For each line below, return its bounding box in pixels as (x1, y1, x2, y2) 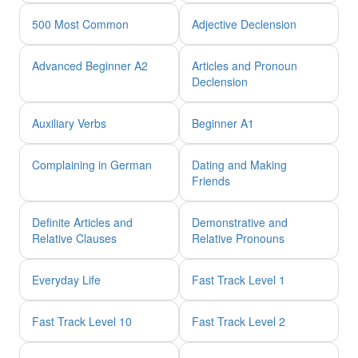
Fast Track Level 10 (32, 312, 132, 329)
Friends (192, 172, 230, 189)
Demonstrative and (192, 213, 288, 230)
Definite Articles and (32, 213, 133, 230)
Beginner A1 (192, 114, 254, 131)
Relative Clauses (32, 229, 117, 246)
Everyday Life (32, 271, 101, 288)
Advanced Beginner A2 (32, 57, 148, 74)
